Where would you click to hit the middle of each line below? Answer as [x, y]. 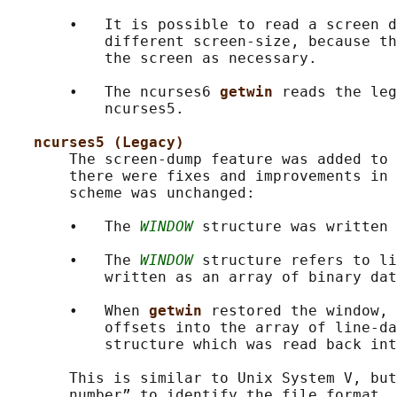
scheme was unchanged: [131, 193]
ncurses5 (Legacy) [109, 143]
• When [78, 311]
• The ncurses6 [113, 92]
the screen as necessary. [162, 58]
